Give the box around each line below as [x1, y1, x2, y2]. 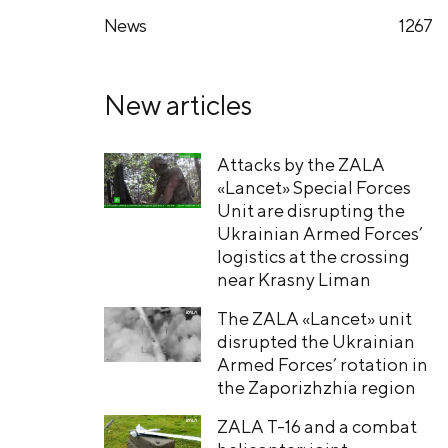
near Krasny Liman [216, 269, 371, 291]
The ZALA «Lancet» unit [216, 308, 412, 330]
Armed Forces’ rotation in [216, 354, 428, 376]
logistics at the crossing [216, 246, 410, 268]
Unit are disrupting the [216, 200, 405, 222]
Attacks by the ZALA [216, 154, 385, 176]
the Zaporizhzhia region [216, 377, 416, 399]
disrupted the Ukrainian [216, 331, 415, 353]
